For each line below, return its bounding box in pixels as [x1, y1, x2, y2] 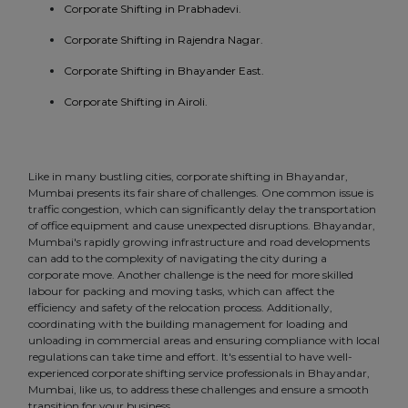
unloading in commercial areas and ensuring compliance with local [28, 333, 380, 348]
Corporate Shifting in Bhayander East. [64, 64, 264, 78]
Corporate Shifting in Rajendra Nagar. [64, 33, 263, 47]
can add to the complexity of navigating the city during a [28, 251, 327, 266]
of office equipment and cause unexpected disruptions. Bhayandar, [28, 219, 375, 233]
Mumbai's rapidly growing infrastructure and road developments [28, 235, 370, 250]
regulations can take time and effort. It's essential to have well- [28, 350, 352, 364]
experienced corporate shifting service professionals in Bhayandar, [28, 366, 370, 381]
